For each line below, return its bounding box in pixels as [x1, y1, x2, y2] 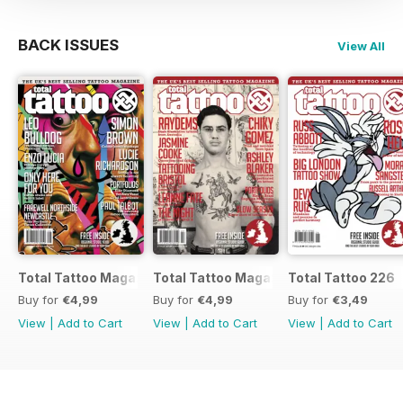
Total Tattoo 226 [288, 269, 395, 285]
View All [337, 39, 385, 54]
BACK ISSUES [18, 36, 119, 55]
